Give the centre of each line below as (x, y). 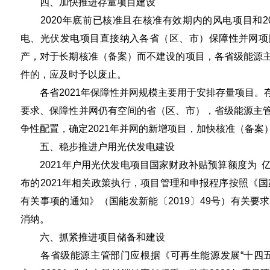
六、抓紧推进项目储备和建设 (93, 237)
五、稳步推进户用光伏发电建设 (98, 147)
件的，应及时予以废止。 (74, 74)
